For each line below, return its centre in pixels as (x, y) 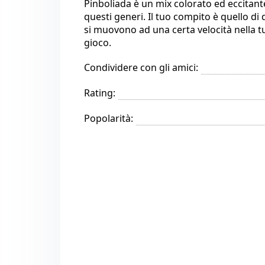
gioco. (98, 43)
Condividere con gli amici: (141, 67)
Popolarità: (109, 118)
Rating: (100, 93)
